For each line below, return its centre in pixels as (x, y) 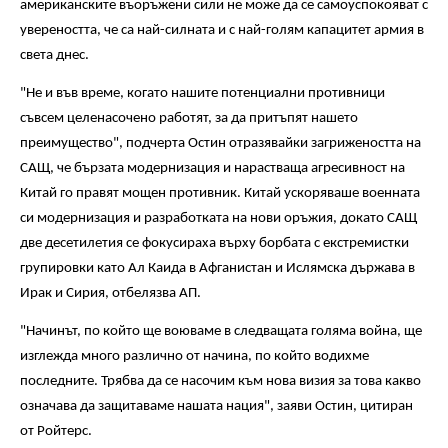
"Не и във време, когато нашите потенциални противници (202, 93)
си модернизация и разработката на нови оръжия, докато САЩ (218, 218)
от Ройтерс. (56, 432)
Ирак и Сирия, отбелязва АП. (110, 293)
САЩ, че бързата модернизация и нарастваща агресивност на (212, 168)
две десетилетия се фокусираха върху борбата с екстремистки (214, 243)
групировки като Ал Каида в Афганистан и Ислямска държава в (217, 268)
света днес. (54, 55)
